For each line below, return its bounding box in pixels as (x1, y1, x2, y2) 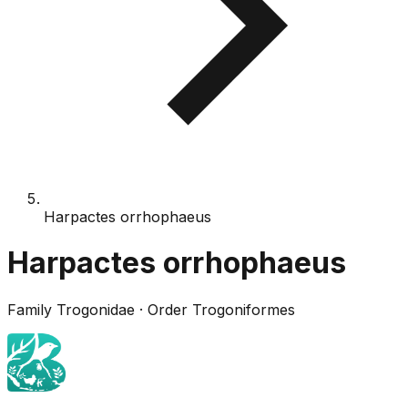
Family (7, 300, 52, 319)
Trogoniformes (192, 300, 295, 319)
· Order (139, 300, 188, 319)
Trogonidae (56, 300, 135, 319)
